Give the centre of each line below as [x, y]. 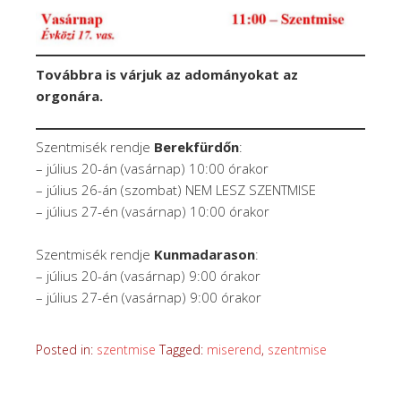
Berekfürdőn [196, 147]
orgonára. [69, 95]
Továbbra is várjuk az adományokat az [167, 74]
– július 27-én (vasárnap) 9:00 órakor [149, 298]
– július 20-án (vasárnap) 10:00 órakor [152, 169]
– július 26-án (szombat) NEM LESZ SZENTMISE [176, 190]
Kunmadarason [205, 255]
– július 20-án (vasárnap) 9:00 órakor [148, 276]
